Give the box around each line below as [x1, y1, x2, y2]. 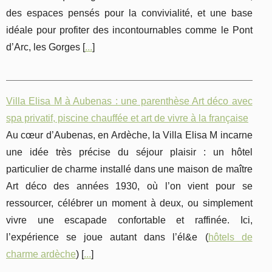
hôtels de [208, 232, 253, 243]
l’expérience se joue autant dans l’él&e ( [6, 232, 208, 243]
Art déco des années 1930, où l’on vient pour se [6, 181, 253, 192]
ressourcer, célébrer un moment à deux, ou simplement [6, 198, 253, 209]
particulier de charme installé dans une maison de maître [6, 164, 253, 175]
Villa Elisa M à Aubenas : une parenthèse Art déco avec [6, 96, 253, 107]
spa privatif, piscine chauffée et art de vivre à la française [6, 113, 248, 124]
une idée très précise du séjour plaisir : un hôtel [6, 147, 253, 158]
